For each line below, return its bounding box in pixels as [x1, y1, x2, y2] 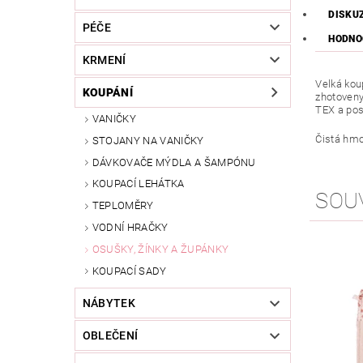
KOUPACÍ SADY [92, 264, 167, 277]
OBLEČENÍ [82, 329, 139, 343]
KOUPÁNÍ [82, 86, 134, 100]
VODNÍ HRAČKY [92, 221, 169, 234]
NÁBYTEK [82, 297, 136, 310]
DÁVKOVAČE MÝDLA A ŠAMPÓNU [92, 156, 256, 169]
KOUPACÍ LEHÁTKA [92, 177, 185, 190]
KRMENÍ [82, 53, 126, 67]
